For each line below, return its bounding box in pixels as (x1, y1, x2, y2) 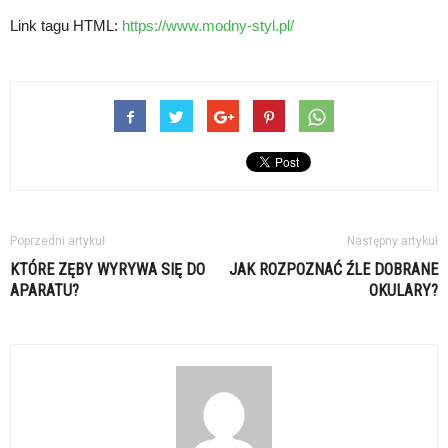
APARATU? (10, 280, 79, 300)
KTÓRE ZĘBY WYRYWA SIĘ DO (10, 259, 205, 279)
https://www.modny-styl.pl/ (122, 16, 294, 34)
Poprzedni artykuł (10, 233, 105, 248)
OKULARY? (369, 280, 438, 300)
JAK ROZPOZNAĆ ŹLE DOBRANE (229, 259, 438, 279)
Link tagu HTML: (10, 16, 122, 34)
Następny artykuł (347, 233, 438, 248)
